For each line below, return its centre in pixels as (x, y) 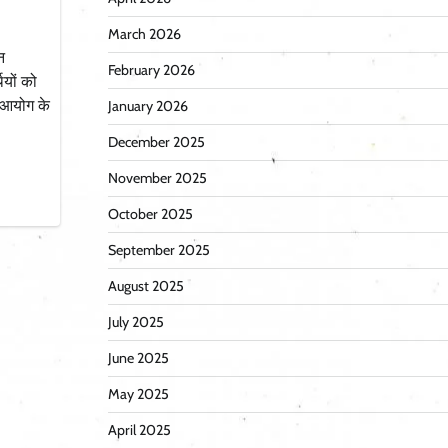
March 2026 (144, 34)
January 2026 (147, 106)
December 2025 (156, 142)
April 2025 (139, 430)
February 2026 (151, 70)
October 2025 (150, 214)
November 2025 (157, 178)
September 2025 (158, 250)
